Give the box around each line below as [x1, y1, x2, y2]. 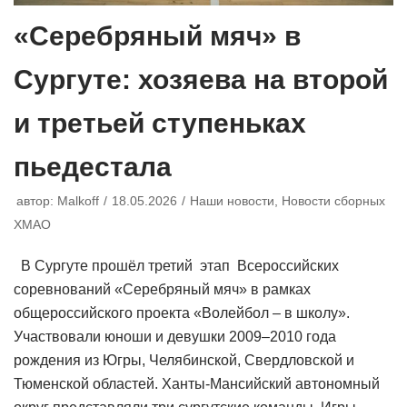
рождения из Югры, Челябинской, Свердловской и [14, 352, 354, 369]
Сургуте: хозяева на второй [14, 65, 388, 95]
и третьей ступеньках [14, 108, 306, 139]
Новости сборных [282, 194, 385, 209]
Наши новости [190, 194, 274, 209]
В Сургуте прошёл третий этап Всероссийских [14, 258, 339, 274]
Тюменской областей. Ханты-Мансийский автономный [14, 376, 380, 392]
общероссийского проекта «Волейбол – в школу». [14, 305, 350, 322]
